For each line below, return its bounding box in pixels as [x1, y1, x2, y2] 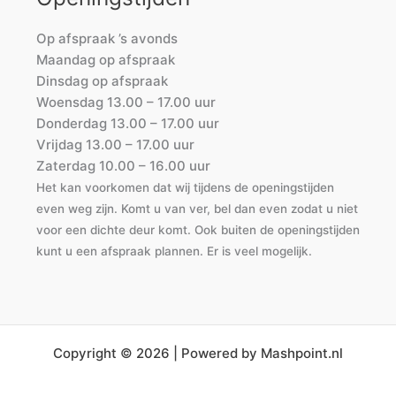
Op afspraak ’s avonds [35, 29, 178, 47]
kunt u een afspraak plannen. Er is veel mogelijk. [35, 243, 312, 258]
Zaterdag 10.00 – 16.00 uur [35, 156, 210, 174]
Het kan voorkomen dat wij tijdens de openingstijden [35, 179, 334, 194]
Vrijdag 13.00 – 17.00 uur [35, 135, 194, 153]
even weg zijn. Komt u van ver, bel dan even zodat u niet [35, 201, 358, 216]
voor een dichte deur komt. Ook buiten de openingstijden [35, 222, 360, 237]
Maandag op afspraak [35, 50, 175, 68]
